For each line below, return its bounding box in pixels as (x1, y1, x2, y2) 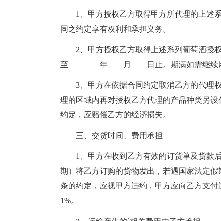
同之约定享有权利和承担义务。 (60, 25, 171, 33)
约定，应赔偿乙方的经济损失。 (60, 110, 171, 119)
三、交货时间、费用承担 (60, 131, 163, 140)
